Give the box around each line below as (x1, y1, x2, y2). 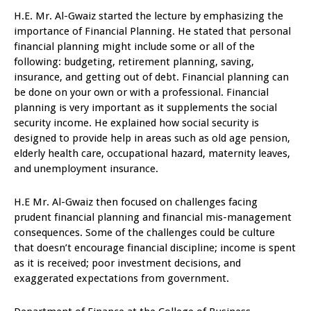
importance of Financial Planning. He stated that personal (14, 25, 291, 38)
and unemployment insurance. (14, 162, 158, 176)
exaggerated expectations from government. (14, 272, 229, 285)
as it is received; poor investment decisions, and (14, 257, 241, 270)
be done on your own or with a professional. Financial (14, 86, 269, 99)
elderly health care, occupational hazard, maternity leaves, (14, 147, 290, 160)
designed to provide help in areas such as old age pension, (14, 132, 290, 145)
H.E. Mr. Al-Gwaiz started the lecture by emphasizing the (14, 10, 283, 23)
